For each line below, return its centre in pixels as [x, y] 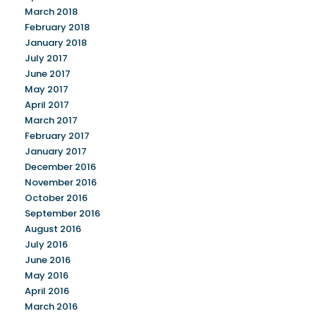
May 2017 [47, 90]
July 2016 [46, 245]
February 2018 [57, 28]
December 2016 [60, 167]
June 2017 [48, 74]
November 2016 [61, 183]
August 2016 [53, 229]
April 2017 [47, 105]
